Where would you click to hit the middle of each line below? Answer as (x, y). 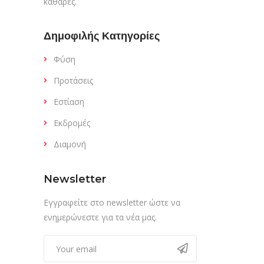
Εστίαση (69, 102)
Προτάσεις (73, 80)
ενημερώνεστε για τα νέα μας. (100, 217)
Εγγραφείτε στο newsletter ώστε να (112, 202)
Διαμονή (70, 144)
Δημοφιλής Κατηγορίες (102, 36)
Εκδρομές (72, 123)
